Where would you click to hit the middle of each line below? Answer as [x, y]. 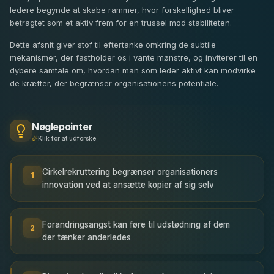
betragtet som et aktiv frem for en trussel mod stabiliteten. [121, 23]
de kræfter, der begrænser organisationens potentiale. [114, 83]
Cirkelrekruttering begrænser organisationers [130, 172]
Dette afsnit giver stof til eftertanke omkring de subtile [113, 44]
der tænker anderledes [87, 237]
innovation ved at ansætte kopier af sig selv [128, 184]
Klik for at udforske [67, 138]
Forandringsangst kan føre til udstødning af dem [136, 224]
